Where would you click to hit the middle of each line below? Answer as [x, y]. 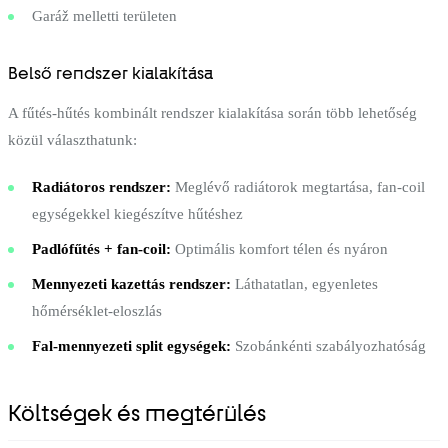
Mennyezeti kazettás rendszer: [131, 283]
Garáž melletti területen [104, 15]
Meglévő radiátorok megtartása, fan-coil [298, 186]
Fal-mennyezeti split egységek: [131, 345]
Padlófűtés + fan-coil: [101, 248]
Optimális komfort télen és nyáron [279, 248]
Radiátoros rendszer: [101, 186]
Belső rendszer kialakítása [110, 72]
